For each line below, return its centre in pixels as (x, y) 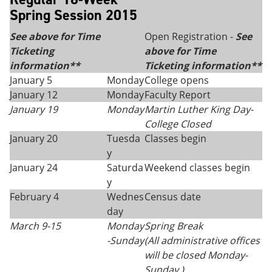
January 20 (34, 138)
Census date (173, 197)
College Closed (178, 124)
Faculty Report (178, 95)
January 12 (34, 95)
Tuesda (124, 138)
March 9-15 (35, 226)
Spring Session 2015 (73, 15)
